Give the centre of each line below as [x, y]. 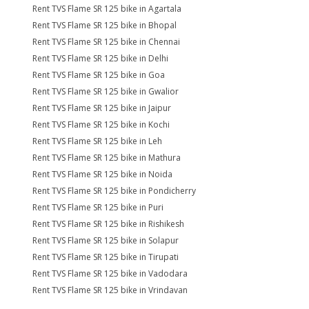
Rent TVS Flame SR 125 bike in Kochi [101, 124]
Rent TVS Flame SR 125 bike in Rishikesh [108, 224]
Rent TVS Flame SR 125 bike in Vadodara [110, 273]
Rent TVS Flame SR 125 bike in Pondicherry [114, 191]
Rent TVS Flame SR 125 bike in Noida [102, 174]
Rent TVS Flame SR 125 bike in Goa [99, 75]
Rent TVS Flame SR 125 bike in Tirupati [106, 257]
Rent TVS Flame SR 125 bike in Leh [97, 141]
